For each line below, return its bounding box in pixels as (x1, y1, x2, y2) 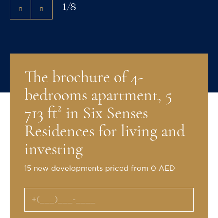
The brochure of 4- (24, 67, 143, 88)
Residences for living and (24, 121, 185, 142)
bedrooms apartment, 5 (24, 85, 172, 106)
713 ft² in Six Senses (24, 103, 148, 124)
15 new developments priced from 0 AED (24, 165, 175, 173)
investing (24, 139, 83, 160)
